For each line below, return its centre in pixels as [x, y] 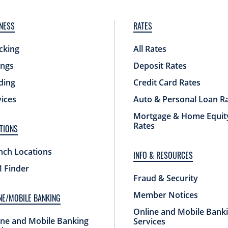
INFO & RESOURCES [163, 155]
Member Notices [165, 195]
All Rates [150, 49]
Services [149, 221]
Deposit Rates [160, 65]
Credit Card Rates [167, 82]
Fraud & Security [165, 178]
